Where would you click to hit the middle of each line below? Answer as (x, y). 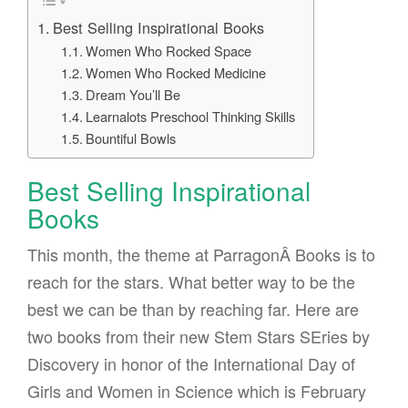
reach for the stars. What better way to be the (191, 282)
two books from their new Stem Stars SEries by (199, 337)
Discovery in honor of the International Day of (191, 364)
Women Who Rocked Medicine (175, 73)
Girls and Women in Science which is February (197, 391)
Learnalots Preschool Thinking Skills (190, 117)
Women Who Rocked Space (168, 51)
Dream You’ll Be (133, 95)
